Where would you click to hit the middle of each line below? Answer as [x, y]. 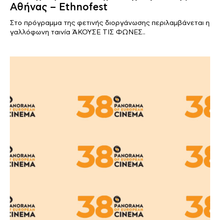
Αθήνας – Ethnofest [59, 7]
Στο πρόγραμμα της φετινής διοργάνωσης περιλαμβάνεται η [110, 23]
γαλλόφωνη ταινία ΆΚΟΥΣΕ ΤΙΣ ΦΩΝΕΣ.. [78, 32]
